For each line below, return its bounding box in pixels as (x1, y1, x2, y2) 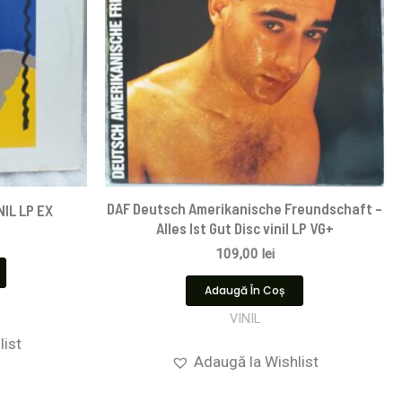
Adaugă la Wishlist (193, 352, 319, 371)
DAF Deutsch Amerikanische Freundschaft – (107, 199, 382, 218)
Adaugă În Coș (205, 282, 284, 298)
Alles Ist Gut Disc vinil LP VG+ (155, 219, 334, 238)
